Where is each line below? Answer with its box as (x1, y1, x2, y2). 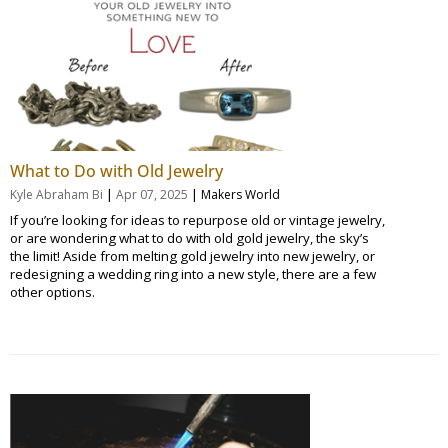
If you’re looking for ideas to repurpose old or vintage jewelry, (10, 210, 385, 229)
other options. (10, 282, 95, 301)
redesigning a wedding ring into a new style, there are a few (10, 264, 376, 283)
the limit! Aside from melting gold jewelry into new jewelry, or (10, 246, 375, 265)
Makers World (201, 185, 280, 203)
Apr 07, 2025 (116, 185, 188, 203)
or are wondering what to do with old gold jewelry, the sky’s (10, 228, 369, 247)
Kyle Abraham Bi (10, 185, 103, 203)
